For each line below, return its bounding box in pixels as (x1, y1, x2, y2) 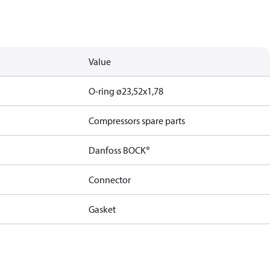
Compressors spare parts (89, 115, 186, 127)
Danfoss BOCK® (89, 144, 151, 156)
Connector (89, 174, 131, 186)
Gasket (89, 203, 116, 215)
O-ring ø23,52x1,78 (89, 85, 164, 97)
